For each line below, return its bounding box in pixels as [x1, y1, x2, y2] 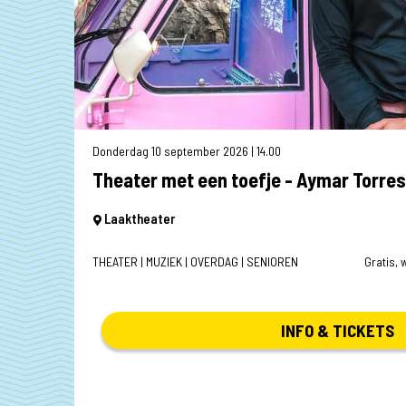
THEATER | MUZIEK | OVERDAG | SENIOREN [92, 253, 298, 269]
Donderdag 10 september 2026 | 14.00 [92, 142, 281, 159]
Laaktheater [101, 209, 175, 227]
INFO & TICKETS [280, 319, 394, 341]
